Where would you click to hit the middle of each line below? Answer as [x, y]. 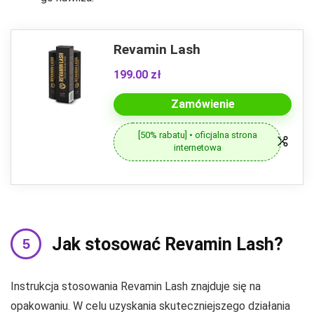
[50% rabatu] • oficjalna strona [197, 135]
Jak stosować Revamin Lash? [168, 244]
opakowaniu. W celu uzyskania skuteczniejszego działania [150, 306]
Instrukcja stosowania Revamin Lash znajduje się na [136, 286]
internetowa [197, 148]
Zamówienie [203, 104]
